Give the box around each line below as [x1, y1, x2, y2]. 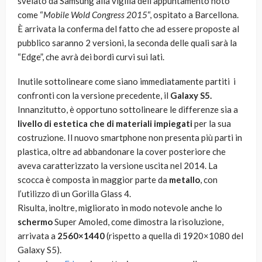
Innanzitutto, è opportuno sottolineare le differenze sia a [18, 104, 238, 115]
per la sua [192, 118, 231, 129]
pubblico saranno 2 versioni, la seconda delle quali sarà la [18, 37, 237, 49]
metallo [169, 174, 200, 185]
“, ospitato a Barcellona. [147, 9, 239, 20]
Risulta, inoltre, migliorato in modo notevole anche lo [18, 202, 222, 213]
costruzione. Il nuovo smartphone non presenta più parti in [18, 132, 242, 143]
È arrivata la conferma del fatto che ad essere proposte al [18, 23, 239, 35]
